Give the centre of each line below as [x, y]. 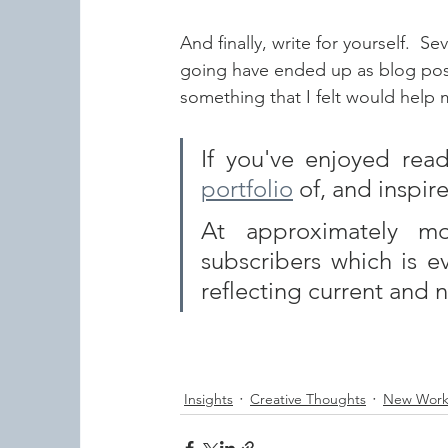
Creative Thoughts [308, 398]
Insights [208, 398]
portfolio [247, 189]
